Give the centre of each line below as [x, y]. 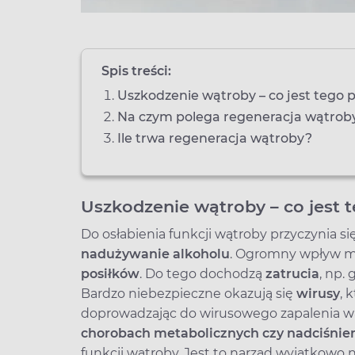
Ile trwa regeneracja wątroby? [215, 138]
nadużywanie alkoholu [155, 254]
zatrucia [292, 274]
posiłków [110, 274]
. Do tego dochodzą [202, 274]
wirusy [318, 294]
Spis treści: [136, 71]
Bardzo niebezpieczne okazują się [189, 294]
